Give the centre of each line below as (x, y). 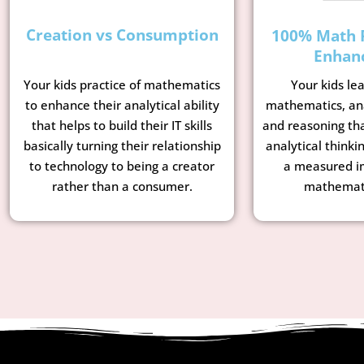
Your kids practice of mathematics (122, 85)
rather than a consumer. (122, 186)
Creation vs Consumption (122, 35)
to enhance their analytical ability (122, 105)
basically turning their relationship (122, 146)
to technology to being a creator (122, 166)
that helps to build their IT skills (122, 126)
